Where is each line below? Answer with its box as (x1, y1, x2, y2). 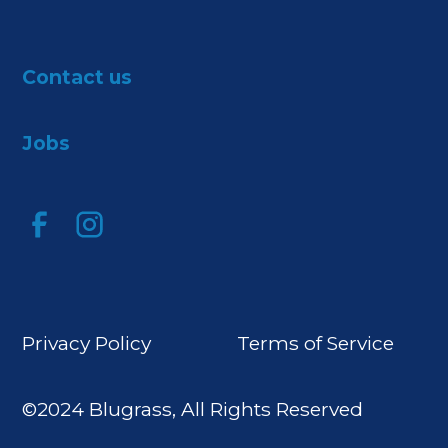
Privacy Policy (22, 331, 152, 355)
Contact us (22, 65, 133, 89)
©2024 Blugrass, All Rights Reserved (22, 398, 364, 422)
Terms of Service (237, 331, 395, 355)
